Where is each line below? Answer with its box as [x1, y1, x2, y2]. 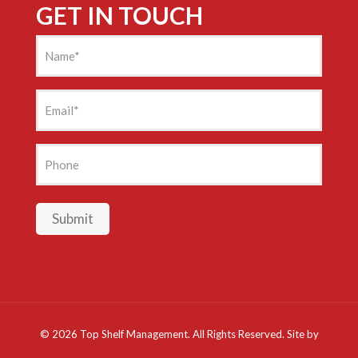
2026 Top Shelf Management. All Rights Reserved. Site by [51, 328, 319, 341]
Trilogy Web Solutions [127, 343, 231, 356]
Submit [52, 210, 93, 228]
